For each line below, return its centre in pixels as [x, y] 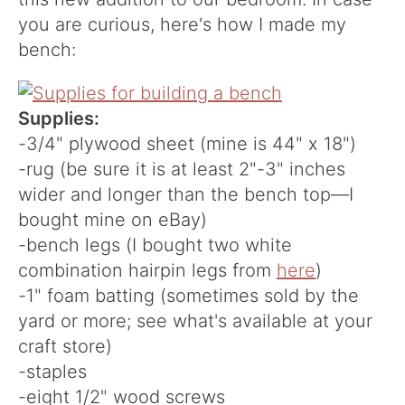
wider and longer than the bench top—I [186, 194]
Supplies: [59, 118]
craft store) [65, 346]
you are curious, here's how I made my [182, 24]
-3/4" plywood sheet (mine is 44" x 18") [187, 144]
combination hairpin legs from [147, 270]
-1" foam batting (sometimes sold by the [188, 296]
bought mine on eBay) [113, 220]
